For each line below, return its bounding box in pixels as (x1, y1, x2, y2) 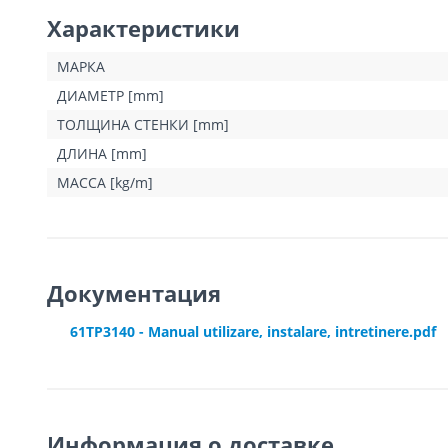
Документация (47, 278, 221, 309)
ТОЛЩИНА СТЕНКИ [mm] (57, 115, 229, 135)
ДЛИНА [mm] (57, 144, 147, 164)
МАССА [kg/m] (57, 173, 153, 193)
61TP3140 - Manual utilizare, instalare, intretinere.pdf (70, 322, 436, 342)
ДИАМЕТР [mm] (57, 86, 164, 106)
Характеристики (47, 13, 240, 44)
